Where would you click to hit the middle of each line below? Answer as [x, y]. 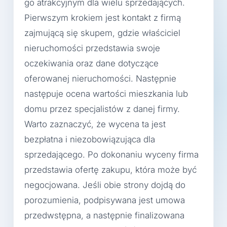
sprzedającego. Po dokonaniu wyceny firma [111, 155]
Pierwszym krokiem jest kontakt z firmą [103, 18]
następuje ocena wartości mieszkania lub [106, 94]
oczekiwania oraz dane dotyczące [91, 64]
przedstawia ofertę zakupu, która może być [110, 170]
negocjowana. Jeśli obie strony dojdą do [105, 185]
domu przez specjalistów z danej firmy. [102, 109]
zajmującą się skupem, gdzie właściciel [102, 33]
